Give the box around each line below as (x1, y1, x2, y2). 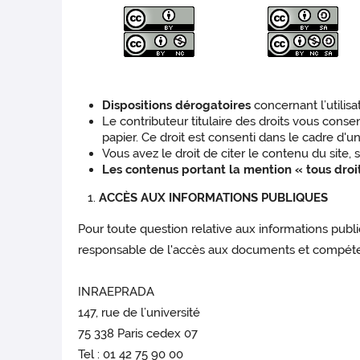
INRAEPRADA (78, 284, 155, 300)
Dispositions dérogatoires (102, 98, 252, 113)
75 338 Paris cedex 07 (78, 326, 198, 342)
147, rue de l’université (78, 305, 201, 321)
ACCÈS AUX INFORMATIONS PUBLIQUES (99, 190, 329, 206)
